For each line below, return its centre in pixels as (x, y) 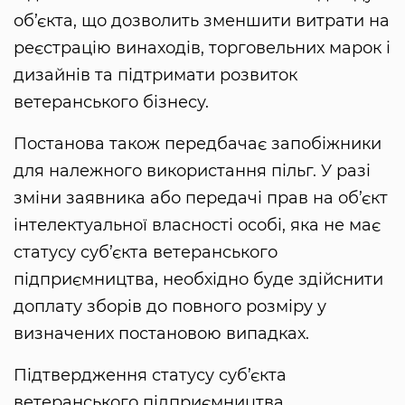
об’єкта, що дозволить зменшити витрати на (202, 21)
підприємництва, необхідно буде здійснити (198, 280)
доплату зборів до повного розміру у (170, 307)
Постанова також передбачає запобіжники (198, 144)
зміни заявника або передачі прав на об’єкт (201, 198)
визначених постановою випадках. (161, 334)
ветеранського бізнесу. (111, 103)
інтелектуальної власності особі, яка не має (197, 226)
